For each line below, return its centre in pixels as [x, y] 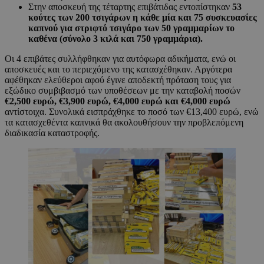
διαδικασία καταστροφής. [52, 133]
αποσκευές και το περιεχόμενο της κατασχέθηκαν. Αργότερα [118, 70]
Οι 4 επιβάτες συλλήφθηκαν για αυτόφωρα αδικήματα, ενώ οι [120, 59]
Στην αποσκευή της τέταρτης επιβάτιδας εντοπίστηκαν [130, 7]
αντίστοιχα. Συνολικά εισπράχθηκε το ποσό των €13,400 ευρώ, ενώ [132, 112]
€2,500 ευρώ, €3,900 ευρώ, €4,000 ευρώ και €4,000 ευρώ [118, 101]
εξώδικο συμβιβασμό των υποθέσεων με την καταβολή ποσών [123, 91]
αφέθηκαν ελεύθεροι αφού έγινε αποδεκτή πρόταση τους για [118, 80]
